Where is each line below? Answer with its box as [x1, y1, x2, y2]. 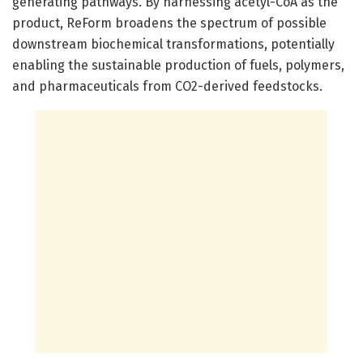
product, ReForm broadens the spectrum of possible [12, 15, 327, 31]
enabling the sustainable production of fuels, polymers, [12, 57, 344, 73]
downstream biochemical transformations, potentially [12, 36, 335, 52]
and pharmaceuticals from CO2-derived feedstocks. [12, 78, 322, 94]
